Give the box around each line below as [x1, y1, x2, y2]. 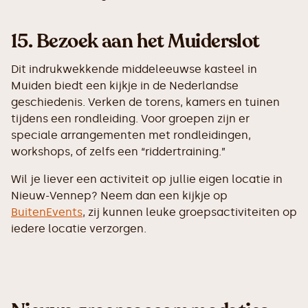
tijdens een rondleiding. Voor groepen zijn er [11, 112, 250, 125]
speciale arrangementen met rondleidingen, [11, 129, 251, 142]
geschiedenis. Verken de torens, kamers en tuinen [11, 96, 280, 109]
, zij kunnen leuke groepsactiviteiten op [82, 206, 297, 219]
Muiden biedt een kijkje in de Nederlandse [11, 79, 239, 92]
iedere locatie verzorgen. [11, 222, 146, 235]
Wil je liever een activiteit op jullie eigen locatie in [11, 173, 283, 186]
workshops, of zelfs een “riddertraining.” [11, 145, 225, 158]
